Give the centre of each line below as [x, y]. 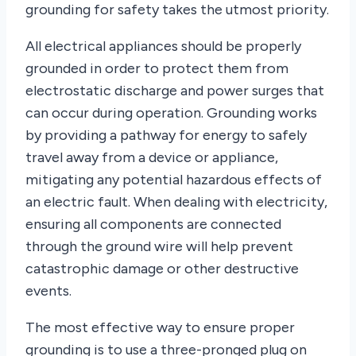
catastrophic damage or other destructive [162, 269]
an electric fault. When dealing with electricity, [176, 202]
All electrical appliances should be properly [163, 46]
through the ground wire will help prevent [159, 247]
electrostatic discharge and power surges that [175, 91]
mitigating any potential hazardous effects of [174, 180]
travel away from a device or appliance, [152, 158]
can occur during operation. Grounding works [171, 113]
